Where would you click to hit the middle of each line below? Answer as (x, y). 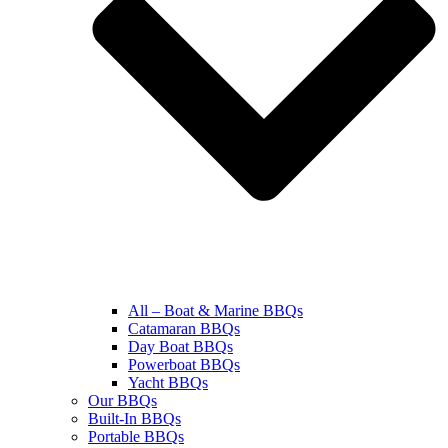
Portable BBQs (136, 436)
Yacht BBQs (168, 382)
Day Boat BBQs (180, 346)
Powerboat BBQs (184, 364)
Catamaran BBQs (184, 328)
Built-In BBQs (134, 418)
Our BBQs (122, 400)
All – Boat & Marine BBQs (215, 310)
